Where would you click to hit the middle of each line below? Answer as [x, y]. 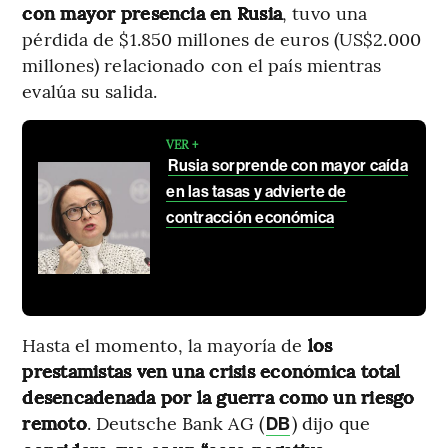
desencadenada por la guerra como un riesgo [218, 397]
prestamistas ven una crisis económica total [211, 371]
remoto [54, 423]
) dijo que [331, 423]
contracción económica [250, 218]
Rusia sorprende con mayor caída [288, 166]
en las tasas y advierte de [256, 192]
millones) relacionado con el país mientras [202, 65]
